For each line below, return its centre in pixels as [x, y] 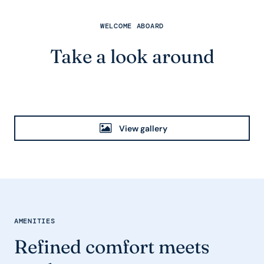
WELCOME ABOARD [132, 26]
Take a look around [132, 56]
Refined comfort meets [112, 247]
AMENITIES [35, 221]
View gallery [143, 128]
